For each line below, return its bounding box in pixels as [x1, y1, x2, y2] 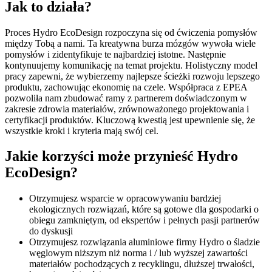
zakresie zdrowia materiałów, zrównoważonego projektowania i [5, 103, 249, 114]
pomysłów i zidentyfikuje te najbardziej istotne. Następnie [5, 49, 226, 59]
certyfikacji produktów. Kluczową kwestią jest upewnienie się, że [5, 114, 255, 125]
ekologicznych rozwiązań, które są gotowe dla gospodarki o [29, 204, 259, 215]
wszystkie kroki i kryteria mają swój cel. [5, 125, 158, 136]
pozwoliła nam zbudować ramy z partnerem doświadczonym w [5, 92, 247, 103]
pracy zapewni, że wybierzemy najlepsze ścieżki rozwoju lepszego [5, 70, 260, 81]
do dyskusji [29, 226, 73, 237]
